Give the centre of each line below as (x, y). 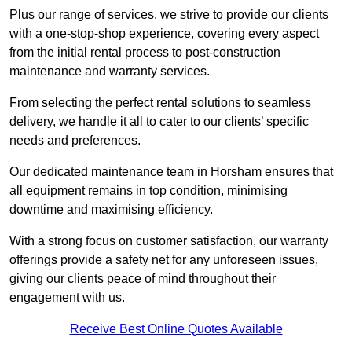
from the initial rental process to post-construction (145, 53)
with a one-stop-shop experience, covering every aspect (164, 34)
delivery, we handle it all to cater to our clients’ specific (159, 122)
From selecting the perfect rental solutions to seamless (160, 103)
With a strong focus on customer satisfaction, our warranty (169, 241)
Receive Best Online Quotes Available (176, 329)
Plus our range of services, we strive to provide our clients (169, 15)
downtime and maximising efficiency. (111, 210)
